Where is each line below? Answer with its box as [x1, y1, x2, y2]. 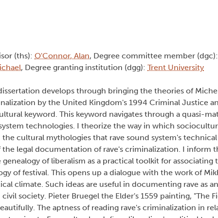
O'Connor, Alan [35, 51, 90, 61]
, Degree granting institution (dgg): [21, 63, 147, 73]
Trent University [147, 63, 204, 73]
